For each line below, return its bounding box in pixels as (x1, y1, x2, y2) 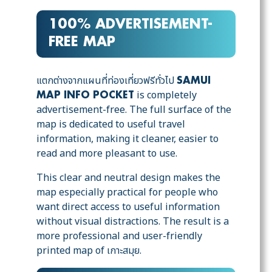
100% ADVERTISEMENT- (49, 18, 212, 33)
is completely (134, 88, 197, 103)
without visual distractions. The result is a (36, 214, 229, 229)
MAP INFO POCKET (36, 90, 134, 101)
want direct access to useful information (36, 200, 220, 215)
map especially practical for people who (36, 185, 218, 200)
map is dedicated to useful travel (36, 117, 185, 132)
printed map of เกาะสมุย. (36, 243, 141, 259)
